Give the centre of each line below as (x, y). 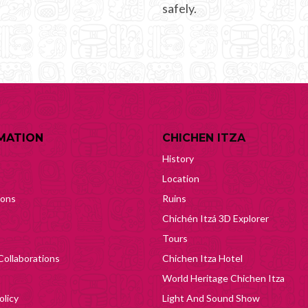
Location (181, 178)
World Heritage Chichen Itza (223, 278)
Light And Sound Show (211, 298)
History (178, 158)
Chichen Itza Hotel (202, 258)
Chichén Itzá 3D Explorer (216, 218)
